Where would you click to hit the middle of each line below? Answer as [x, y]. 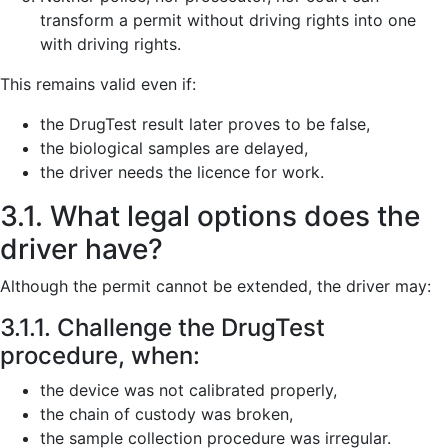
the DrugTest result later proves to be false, [205, 124]
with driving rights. [110, 44]
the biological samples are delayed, [174, 148]
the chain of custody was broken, [166, 414]
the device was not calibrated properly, [188, 390]
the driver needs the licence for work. [182, 172]
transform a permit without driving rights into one [228, 20]
